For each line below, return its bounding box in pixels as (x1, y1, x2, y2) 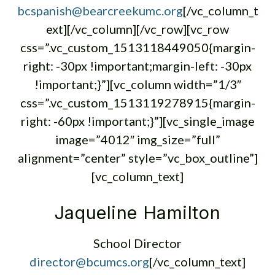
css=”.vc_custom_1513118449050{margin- (20, 40, 255, 55)
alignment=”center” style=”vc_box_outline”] (17, 150, 258, 165)
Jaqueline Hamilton (54, 202, 221, 223)
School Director (93, 236, 182, 250)
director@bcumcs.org (29, 254, 149, 269)
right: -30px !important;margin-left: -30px (23, 58, 252, 73)
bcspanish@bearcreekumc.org (17, 3, 183, 18)
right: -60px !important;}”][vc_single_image (20, 114, 255, 128)
